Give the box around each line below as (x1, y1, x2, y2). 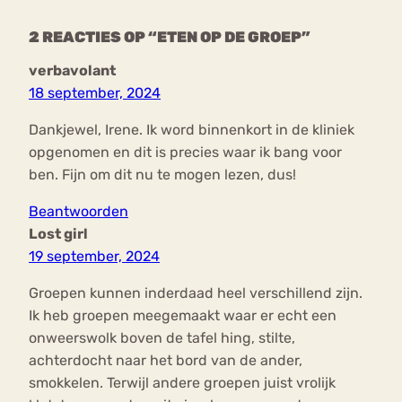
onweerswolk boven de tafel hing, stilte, (29, 329, 295, 347)
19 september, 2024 (29, 248, 160, 266)
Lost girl (29, 225, 88, 243)
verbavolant (29, 62, 116, 80)
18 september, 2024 (29, 84, 161, 102)
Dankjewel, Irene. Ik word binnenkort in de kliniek (29, 121, 354, 139)
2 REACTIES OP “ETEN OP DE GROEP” (29, 28, 310, 47)
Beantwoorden (29, 203, 128, 221)
